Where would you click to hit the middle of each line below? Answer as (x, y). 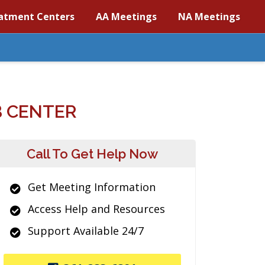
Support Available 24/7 (86, 231)
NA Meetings (209, 17)
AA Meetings (126, 17)
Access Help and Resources (96, 209)
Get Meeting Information (92, 187)
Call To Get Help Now (92, 154)
